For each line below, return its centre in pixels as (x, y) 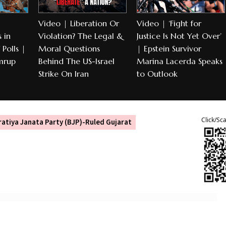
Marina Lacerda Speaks (180, 61)
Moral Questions (69, 48)
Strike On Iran (64, 74)
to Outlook (157, 74)
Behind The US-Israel (76, 61)
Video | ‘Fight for (169, 23)
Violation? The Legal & (81, 36)
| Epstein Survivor (169, 48)
